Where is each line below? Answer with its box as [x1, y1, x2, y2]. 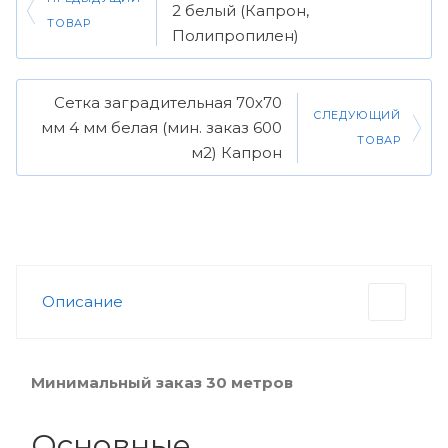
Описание [42, 292, 123, 311]
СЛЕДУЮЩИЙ [312, 107, 401, 122]
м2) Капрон [190, 143, 282, 162]
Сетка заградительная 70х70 [53, 93, 282, 112]
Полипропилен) [172, 26, 299, 45]
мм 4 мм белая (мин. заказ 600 [40, 118, 282, 137]
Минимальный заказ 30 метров [31, 373, 293, 392]
